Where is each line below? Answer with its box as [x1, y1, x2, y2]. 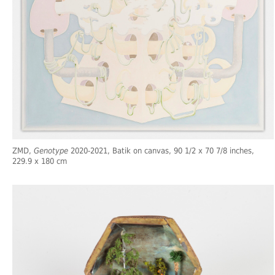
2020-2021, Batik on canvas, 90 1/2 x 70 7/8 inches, [68, 145, 254, 155]
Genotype [34, 145, 68, 155]
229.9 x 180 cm [12, 156, 67, 166]
